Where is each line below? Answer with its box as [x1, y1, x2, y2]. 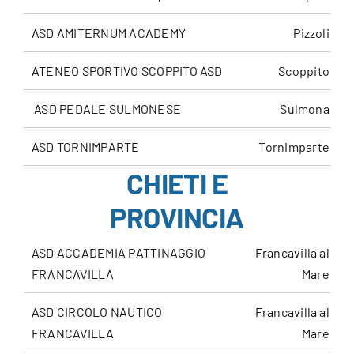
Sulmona [280, 101, 330, 117]
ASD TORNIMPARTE [31, 139, 140, 155]
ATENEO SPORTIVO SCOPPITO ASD [31, 63, 223, 79]
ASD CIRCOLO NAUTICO [31, 304, 163, 320]
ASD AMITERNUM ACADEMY [31, 25, 186, 41]
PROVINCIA [110, 200, 244, 235]
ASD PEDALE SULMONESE [34, 101, 182, 117]
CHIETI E [126, 166, 228, 201]
